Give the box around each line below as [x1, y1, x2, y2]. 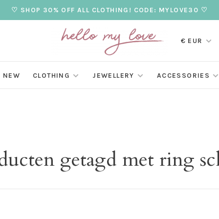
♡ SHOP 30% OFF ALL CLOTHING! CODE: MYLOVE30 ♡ [11, 6, 208, 14]
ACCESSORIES [156, 71, 210, 80]
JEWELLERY [92, 71, 134, 80]
